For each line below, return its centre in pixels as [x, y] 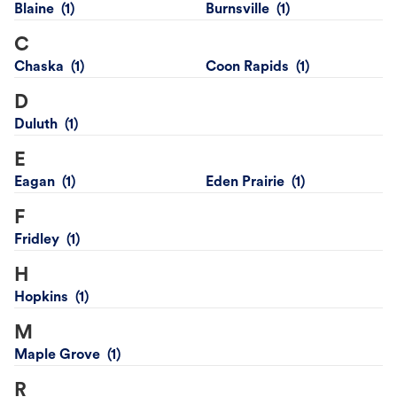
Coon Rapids [247, 68]
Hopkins [41, 298]
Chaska [39, 68]
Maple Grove [57, 356]
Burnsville [237, 10]
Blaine [34, 10]
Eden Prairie [245, 183]
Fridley [37, 241]
